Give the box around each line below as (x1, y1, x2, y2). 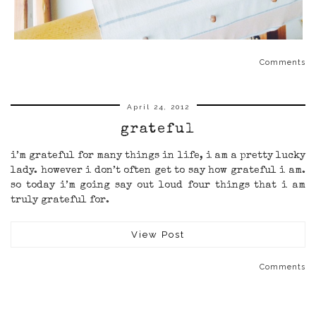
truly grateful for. (11, 195, 109, 205)
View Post (131, 229, 185, 240)
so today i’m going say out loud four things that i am (11, 180, 305, 190)
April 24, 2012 (126, 102, 190, 111)
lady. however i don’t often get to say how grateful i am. (11, 165, 305, 176)
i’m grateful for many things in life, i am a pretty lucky (11, 150, 305, 161)
